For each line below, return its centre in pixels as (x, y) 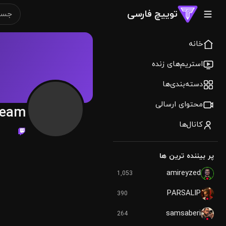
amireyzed (184, 173)
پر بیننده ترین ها (187, 156)
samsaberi (183, 214)
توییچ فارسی (152, 14)
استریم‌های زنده (177, 64)
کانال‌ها (191, 125)
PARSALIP (184, 193)
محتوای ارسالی (179, 105)
